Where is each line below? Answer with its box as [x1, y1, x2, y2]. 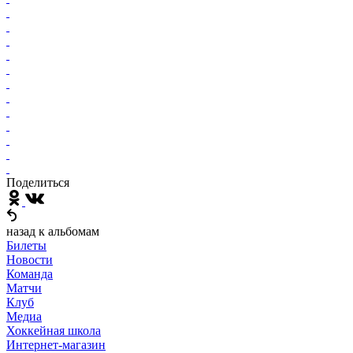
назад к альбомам [6, 224, 99, 238]
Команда [6, 266, 53, 281]
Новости [6, 252, 53, 266]
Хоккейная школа [6, 323, 101, 337]
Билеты [6, 238, 46, 252]
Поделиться [6, 175, 69, 189]
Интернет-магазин [6, 337, 106, 351]
